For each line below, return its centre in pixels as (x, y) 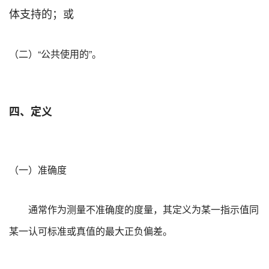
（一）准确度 (38, 169)
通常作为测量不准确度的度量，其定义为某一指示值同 (144, 209)
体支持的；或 (41, 13)
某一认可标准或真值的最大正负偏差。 (91, 231)
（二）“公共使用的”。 (55, 53)
